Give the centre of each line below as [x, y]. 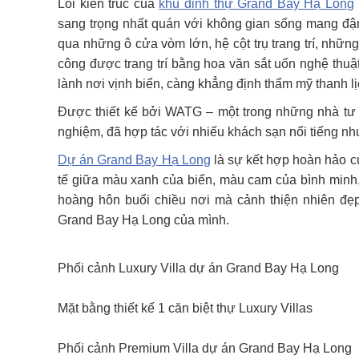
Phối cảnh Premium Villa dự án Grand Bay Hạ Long [205, 348]
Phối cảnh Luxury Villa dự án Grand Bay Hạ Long [198, 268]
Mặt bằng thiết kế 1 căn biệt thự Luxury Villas [185, 308]
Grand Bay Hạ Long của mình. [143, 220]
